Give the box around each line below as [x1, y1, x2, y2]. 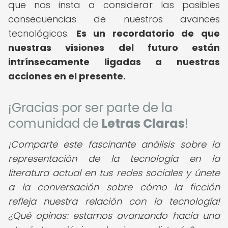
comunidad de [8, 115, 102, 132]
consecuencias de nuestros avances [8, 13, 220, 25]
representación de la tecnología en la [8, 152, 220, 165]
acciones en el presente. [8, 70, 126, 82]
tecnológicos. [8, 27, 76, 40]
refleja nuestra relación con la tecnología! [8, 195, 220, 208]
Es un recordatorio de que [76, 27, 220, 40]
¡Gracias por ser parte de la [8, 99, 173, 116]
